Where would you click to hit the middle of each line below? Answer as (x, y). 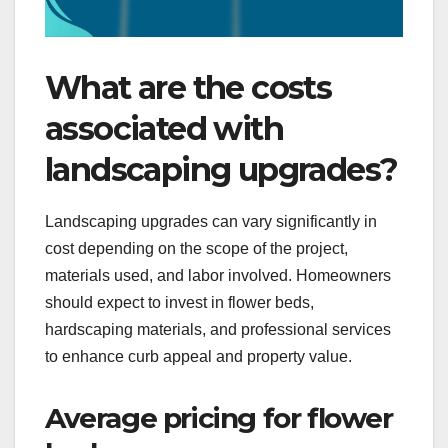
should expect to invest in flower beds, (179, 302)
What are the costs (188, 87)
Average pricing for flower (219, 417)
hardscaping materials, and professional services (218, 329)
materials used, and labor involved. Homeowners (218, 275)
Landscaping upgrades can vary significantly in (211, 221)
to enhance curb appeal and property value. (198, 356)
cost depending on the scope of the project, (196, 248)
